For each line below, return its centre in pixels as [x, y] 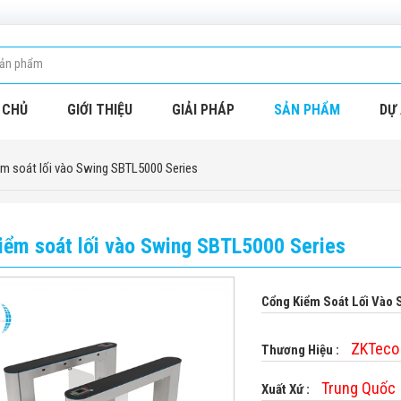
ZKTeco [375, 349]
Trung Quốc [358, 388]
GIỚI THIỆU [100, 110]
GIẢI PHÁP [203, 110]
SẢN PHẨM [307, 110]
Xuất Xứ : [287, 389]
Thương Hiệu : [302, 350]
